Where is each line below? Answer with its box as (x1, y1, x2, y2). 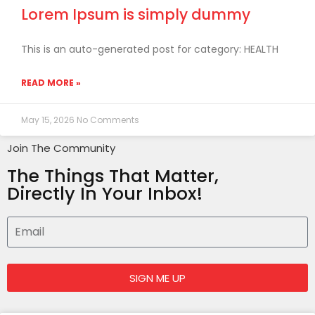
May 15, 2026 (21, 114, 77, 126)
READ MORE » (21, 77, 81, 89)
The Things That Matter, (7, 164, 219, 188)
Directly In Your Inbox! (7, 181, 202, 206)
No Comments (77, 114, 139, 126)
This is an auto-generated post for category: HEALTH (21, 42, 278, 56)
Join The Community (7, 141, 115, 155)
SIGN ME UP (129, 270, 186, 285)
